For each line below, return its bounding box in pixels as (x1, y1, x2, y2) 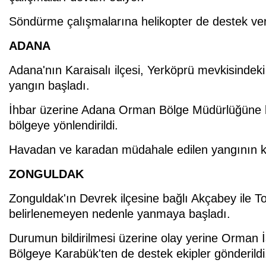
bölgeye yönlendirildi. (9, 118, 118, 132)
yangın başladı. (9, 78, 90, 92)
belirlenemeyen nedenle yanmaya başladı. (9, 207, 230, 220)
